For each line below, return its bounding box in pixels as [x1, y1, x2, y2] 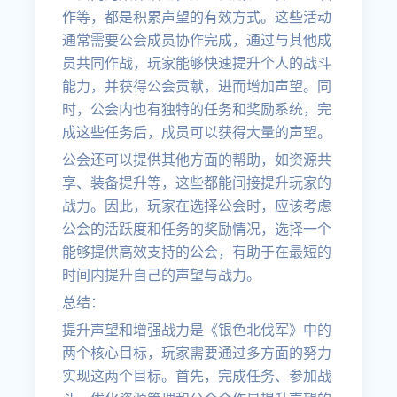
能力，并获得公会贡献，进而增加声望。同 [62, 78, 332, 95]
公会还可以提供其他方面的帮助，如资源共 [62, 152, 332, 168]
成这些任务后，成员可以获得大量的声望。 [62, 124, 332, 141]
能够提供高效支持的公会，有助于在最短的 [62, 244, 332, 261]
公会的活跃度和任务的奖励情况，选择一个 [62, 221, 332, 237]
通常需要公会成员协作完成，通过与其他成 [62, 32, 332, 49]
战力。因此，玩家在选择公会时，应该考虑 [62, 198, 332, 214]
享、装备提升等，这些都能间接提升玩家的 [62, 175, 332, 191]
